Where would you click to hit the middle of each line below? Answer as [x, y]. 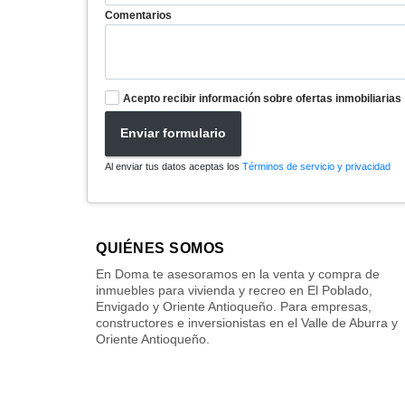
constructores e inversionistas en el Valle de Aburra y [247, 322]
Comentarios [138, 15]
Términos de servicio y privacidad [316, 166]
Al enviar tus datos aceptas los [174, 166]
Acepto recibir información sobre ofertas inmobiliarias [262, 98]
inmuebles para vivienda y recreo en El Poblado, [234, 290]
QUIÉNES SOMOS [160, 248]
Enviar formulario [173, 133]
